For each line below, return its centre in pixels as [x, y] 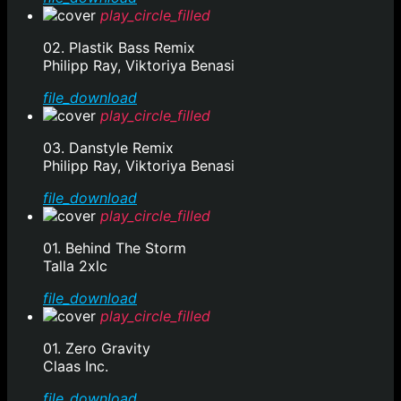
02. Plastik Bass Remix [119, 48]
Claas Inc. [76, 367]
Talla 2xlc [75, 266]
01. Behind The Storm [115, 248]
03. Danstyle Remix [108, 148]
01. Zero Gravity [97, 349]
